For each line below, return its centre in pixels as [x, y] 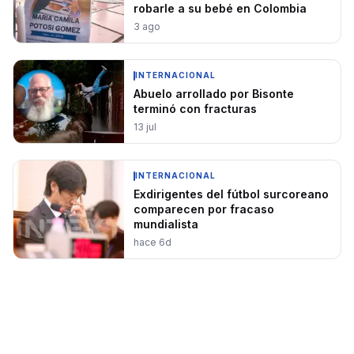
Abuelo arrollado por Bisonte [214, 94]
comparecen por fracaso [204, 209]
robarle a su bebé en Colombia [220, 8]
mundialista [166, 224]
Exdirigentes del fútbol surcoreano [231, 194]
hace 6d [153, 242]
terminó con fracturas [195, 109]
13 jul [145, 127]
